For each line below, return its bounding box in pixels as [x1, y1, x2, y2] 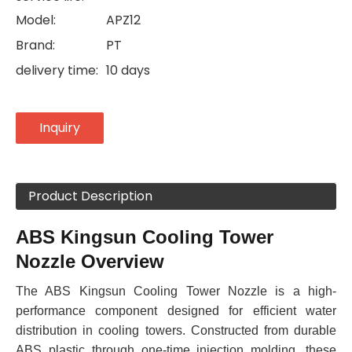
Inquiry [39, 119, 80, 137]
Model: [16, 11, 56, 29]
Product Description [28, 187, 152, 205]
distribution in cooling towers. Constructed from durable [16, 324, 336, 337]
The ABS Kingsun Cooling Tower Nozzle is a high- [16, 284, 336, 298]
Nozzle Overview [16, 251, 164, 272]
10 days [106, 61, 150, 79]
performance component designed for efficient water [16, 304, 336, 317]
